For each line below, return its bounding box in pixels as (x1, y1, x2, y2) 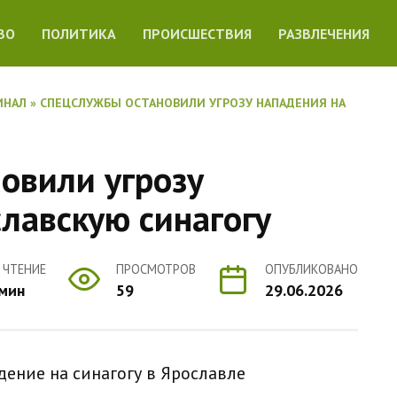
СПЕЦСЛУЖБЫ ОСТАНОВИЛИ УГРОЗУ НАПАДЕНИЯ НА (40, 95, 346, 111)
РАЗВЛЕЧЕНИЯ (278, 25, 370, 43)
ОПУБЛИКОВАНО (264, 260, 358, 277)
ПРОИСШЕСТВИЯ (143, 25, 253, 43)
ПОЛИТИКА (42, 25, 117, 43)
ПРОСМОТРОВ (115, 260, 196, 277)
